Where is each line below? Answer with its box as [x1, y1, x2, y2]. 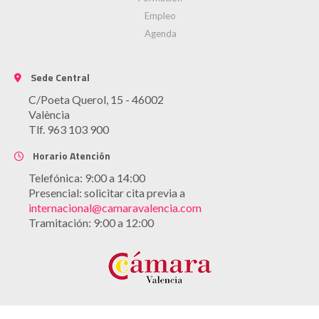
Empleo [145, 10, 176, 22]
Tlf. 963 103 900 [28, 122, 109, 137]
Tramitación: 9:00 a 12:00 [28, 216, 154, 230]
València [28, 108, 70, 122]
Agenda [144, 28, 177, 40]
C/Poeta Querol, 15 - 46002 [28, 93, 164, 107]
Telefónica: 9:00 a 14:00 [28, 171, 145, 185]
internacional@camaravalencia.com [28, 201, 202, 215]
